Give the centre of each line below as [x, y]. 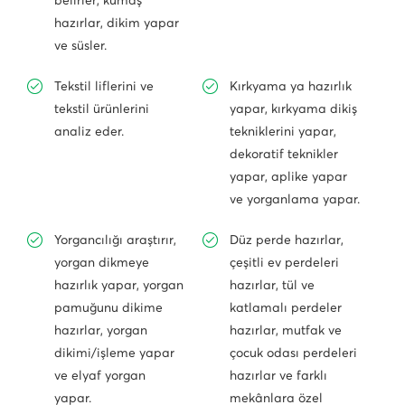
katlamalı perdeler [286, 307]
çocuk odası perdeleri [293, 353]
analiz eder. [89, 131]
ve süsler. [80, 45]
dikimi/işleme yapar [114, 353]
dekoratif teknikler [284, 154]
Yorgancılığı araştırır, [115, 240]
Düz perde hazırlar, [287, 240]
